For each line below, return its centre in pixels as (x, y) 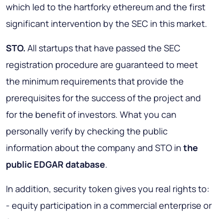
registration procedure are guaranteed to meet (102, 65)
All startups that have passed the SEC (103, 48)
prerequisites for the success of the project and (103, 98)
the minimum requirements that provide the (95, 81)
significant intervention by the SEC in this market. (107, 23)
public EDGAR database (55, 164)
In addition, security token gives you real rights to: (108, 189)
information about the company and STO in (95, 148)
